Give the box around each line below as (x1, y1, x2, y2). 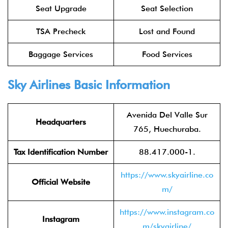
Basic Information (70, 77, 170, 92)
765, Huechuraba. (133, 124, 201, 134)
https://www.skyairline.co (121, 170, 213, 180)
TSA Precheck (36, 26, 85, 36)
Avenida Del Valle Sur (126, 110, 208, 120)
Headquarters (36, 117, 86, 127)
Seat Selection (141, 4, 193, 13)
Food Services (141, 49, 192, 59)
